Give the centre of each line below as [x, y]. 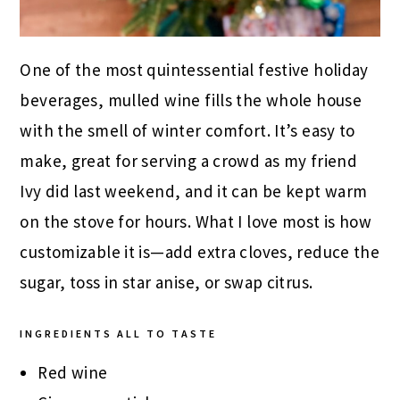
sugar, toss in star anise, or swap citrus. [167, 282]
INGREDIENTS [67, 333]
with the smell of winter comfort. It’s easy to [187, 130]
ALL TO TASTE [165, 333]
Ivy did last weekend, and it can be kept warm [194, 191]
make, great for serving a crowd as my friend [189, 160]
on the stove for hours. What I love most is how [196, 221]
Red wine [73, 372]
